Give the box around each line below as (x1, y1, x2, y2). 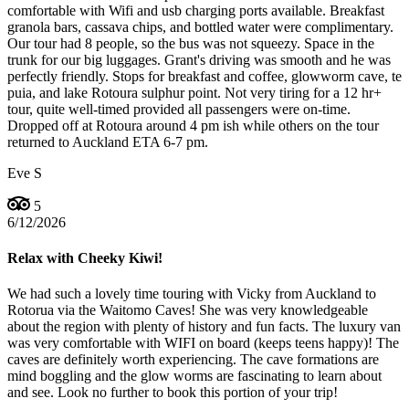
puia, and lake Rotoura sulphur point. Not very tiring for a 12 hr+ (7, 84, 382, 100)
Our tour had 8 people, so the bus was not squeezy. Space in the (7, 35, 374, 51)
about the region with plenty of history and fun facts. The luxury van (7, 319, 401, 335)
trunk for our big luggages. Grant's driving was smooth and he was (7, 51, 391, 68)
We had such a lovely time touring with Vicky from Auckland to (7, 286, 376, 302)
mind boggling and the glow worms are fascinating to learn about (7, 368, 382, 384)
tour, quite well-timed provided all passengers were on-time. (7, 100, 351, 117)
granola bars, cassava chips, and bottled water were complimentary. (7, 18, 393, 35)
